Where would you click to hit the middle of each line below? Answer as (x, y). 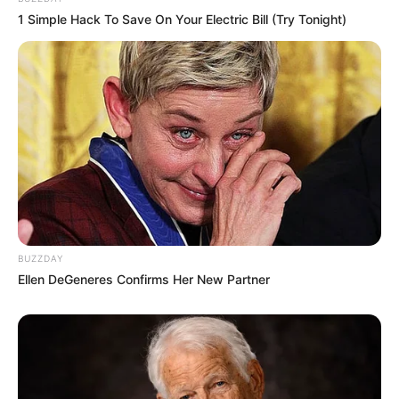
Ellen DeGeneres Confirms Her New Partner (144, 279)
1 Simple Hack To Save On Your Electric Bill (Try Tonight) (182, 19)
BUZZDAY (41, 258)
